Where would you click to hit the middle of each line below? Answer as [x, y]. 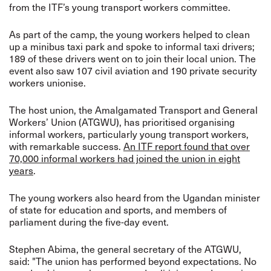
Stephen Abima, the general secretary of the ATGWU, [125, 249]
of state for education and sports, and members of [118, 210]
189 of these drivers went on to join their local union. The [132, 58]
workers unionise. [47, 83]
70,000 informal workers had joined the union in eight [125, 158]
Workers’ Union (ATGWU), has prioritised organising [122, 122]
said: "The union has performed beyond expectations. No [133, 261]
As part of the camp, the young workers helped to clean [129, 34]
